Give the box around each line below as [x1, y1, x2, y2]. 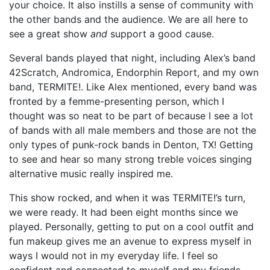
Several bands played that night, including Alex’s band [9, 51, 256, 64]
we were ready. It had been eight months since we [9, 206, 238, 218]
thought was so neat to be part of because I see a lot [9, 109, 253, 122]
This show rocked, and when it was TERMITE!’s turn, [9, 191, 245, 204]
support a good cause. [110, 27, 217, 40]
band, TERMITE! [9, 80, 81, 93]
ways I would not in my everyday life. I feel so [9, 249, 218, 262]
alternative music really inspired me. [9, 167, 173, 180]
